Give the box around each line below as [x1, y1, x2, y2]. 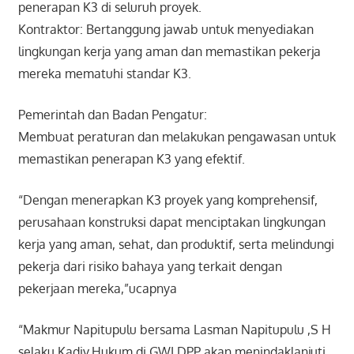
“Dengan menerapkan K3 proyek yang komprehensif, [17, 191, 318, 208]
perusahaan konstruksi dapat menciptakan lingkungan [17, 213, 326, 230]
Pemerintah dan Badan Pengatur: [17, 106, 207, 122]
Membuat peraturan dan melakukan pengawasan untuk [17, 128, 336, 145]
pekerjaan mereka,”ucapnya [17, 280, 177, 296]
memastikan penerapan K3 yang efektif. [17, 150, 245, 167]
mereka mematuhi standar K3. [17, 65, 191, 81]
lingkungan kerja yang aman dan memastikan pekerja [17, 43, 321, 59]
